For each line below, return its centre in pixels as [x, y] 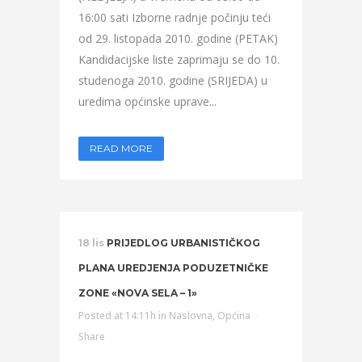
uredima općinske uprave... [147, 101]
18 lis [91, 243]
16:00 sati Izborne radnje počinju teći [175, 17]
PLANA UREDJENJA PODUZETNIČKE [173, 268]
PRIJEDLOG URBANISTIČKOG [183, 243]
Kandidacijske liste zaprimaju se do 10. [179, 59]
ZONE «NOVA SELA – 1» [138, 293]
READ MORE [121, 148]
